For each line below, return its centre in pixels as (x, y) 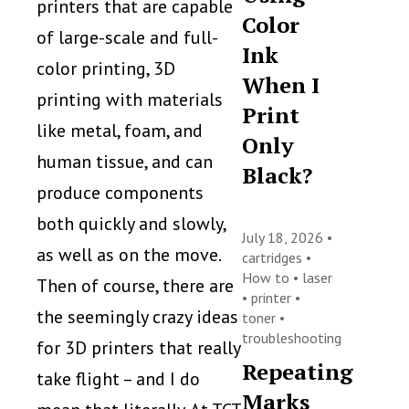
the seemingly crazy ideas (137, 316)
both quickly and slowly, (131, 223)
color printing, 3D (106, 68)
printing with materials (130, 99)
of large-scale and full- (127, 37)
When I (281, 85)
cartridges (274, 257)
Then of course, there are (135, 285)
